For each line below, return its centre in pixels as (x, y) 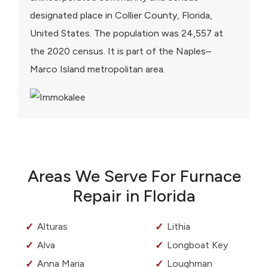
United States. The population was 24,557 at (127, 33)
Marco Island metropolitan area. (98, 69)
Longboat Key (197, 245)
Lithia (179, 227)
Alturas (52, 227)
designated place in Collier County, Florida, (121, 16)
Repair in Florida (134, 196)
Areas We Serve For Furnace (134, 176)
